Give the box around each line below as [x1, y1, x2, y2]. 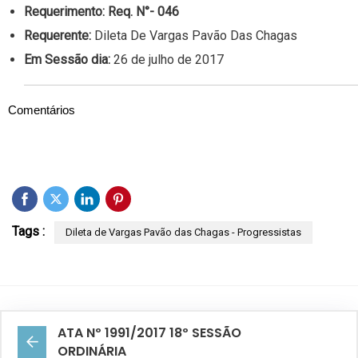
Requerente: [24, 28, 94, 44]
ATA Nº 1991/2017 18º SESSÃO [58, 324, 241, 343]
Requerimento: [24, 4, 108, 20]
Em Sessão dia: [24, 52, 113, 68]
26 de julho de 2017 [113, 52, 224, 68]
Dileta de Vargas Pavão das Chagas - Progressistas [66, 226, 301, 239]
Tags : [12, 224, 45, 240]
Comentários [8, 103, 75, 117]
